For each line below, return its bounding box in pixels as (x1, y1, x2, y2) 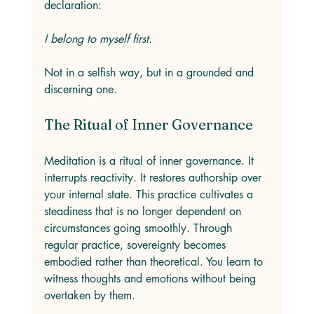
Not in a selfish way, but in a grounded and (43, 65, 257, 80)
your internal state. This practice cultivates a (43, 187, 257, 202)
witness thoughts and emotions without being (43, 271, 259, 286)
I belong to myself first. (43, 32, 152, 46)
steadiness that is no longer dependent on (43, 204, 245, 219)
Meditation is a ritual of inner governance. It (43, 153, 257, 168)
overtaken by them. (43, 288, 135, 303)
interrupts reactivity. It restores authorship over (43, 170, 265, 185)
